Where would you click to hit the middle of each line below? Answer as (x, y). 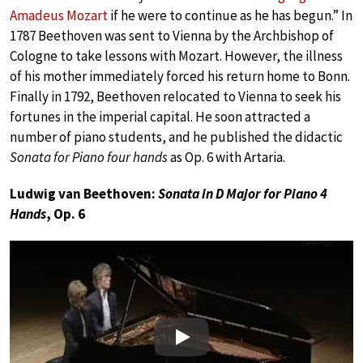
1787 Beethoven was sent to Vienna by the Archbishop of (172, 35)
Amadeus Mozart (59, 15)
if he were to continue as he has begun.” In (230, 15)
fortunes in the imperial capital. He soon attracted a (160, 116)
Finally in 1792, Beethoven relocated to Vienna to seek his (175, 96)
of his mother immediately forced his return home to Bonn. (180, 76)
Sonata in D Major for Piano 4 (243, 193)
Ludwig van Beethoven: (84, 193)
